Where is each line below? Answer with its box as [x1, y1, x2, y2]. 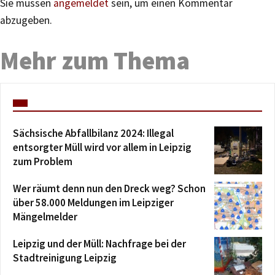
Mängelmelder [13, 209, 77, 223]
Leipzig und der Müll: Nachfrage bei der [13, 236, 186, 250]
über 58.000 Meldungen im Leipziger [13, 195, 174, 209]
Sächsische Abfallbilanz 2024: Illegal [13, 126, 174, 140]
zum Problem [13, 154, 72, 168]
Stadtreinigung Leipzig [13, 250, 117, 265]
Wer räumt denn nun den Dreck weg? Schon [13, 181, 206, 195]
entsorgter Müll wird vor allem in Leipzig [13, 140, 192, 154]
